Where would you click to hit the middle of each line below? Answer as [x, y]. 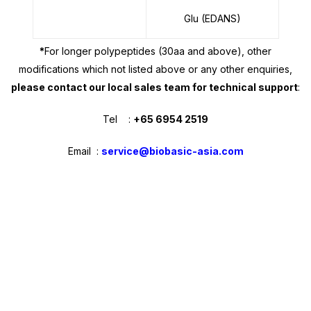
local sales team [149, 87]
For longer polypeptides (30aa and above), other [158, 51]
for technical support [244, 87]
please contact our [59, 87]
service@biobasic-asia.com [172, 151]
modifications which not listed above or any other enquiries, [155, 69]
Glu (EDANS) [212, 18]
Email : [84, 151]
